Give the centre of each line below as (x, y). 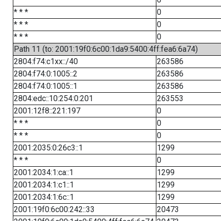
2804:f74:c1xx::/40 (46, 61)
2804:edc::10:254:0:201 (53, 98)
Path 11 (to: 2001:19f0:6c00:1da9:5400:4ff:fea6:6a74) (106, 49)
